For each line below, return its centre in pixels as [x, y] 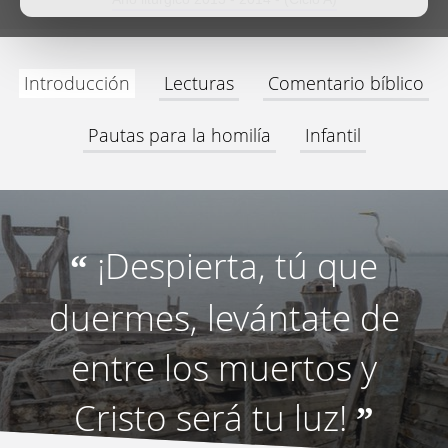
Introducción [77, 83]
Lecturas [199, 83]
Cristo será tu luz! [210, 417]
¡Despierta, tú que [237, 265]
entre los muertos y [224, 367]
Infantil [332, 135]
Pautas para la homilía [179, 135]
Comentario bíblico [346, 83]
